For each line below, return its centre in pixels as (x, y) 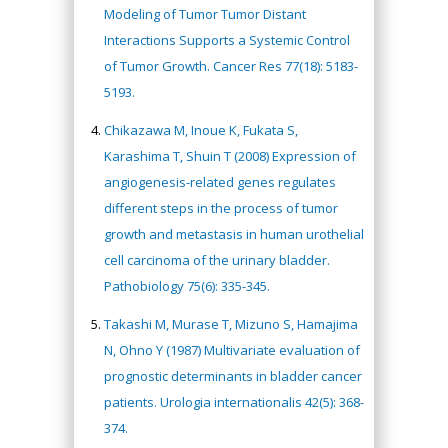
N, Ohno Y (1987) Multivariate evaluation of (232, 349)
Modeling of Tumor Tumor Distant (205, 13)
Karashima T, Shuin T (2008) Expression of (230, 155)
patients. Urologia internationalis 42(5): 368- (234, 401)
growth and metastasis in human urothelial (234, 233)
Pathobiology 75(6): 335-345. (187, 285)
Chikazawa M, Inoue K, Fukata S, (201, 129)
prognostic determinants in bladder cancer (233, 375)
